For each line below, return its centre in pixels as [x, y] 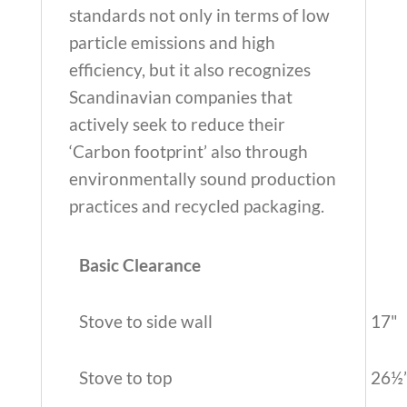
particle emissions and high [172, 42]
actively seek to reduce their [177, 124]
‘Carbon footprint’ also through [188, 151]
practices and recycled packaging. [196, 206]
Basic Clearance [139, 265]
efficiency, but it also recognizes [189, 69]
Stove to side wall [145, 321]
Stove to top [125, 377]
